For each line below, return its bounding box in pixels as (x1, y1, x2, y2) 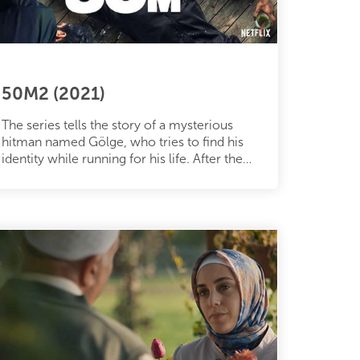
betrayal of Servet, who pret (2, 167, 162, 183)
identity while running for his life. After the (2, 150, 243, 166)
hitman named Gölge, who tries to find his (2, 133, 243, 149)
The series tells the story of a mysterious (2, 117, 233, 133)
